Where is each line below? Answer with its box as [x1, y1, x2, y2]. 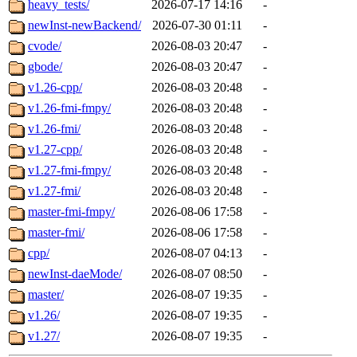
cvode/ [28, 39, 61, 53]
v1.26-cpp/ [28, 80, 82, 95]
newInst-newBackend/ [28, 18, 141, 33]
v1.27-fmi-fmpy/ [28, 163, 111, 178]
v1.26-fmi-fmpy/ [28, 101, 111, 116]
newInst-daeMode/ [28, 267, 122, 281]
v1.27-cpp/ [28, 143, 82, 157]
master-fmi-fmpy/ [28, 205, 115, 219]
